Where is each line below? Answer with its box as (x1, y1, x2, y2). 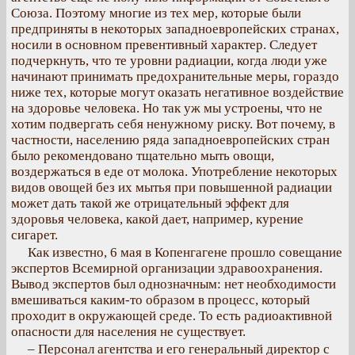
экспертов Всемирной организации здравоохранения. (11, 261, 323, 276)
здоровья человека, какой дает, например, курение (11, 212, 303, 227)
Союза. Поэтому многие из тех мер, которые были (11, 6, 301, 21)
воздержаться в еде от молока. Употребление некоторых (11, 164, 338, 179)
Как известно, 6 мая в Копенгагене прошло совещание (28, 245, 342, 260)
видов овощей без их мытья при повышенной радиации (11, 180, 332, 195)
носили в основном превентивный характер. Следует (11, 37, 317, 52)
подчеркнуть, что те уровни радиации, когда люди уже (11, 53, 327, 68)
